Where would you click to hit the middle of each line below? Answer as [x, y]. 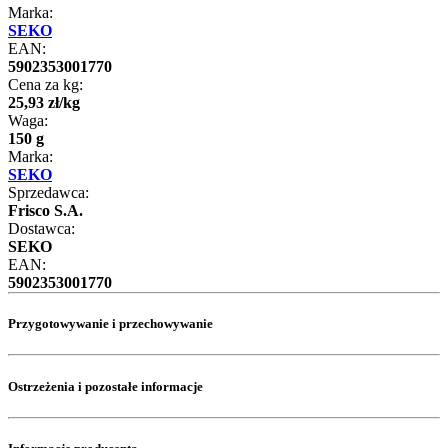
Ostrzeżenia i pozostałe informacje [105, 386]
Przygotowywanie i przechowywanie [110, 324]
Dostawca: [41, 229]
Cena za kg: [45, 85]
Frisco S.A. [45, 211]
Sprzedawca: [48, 193]
